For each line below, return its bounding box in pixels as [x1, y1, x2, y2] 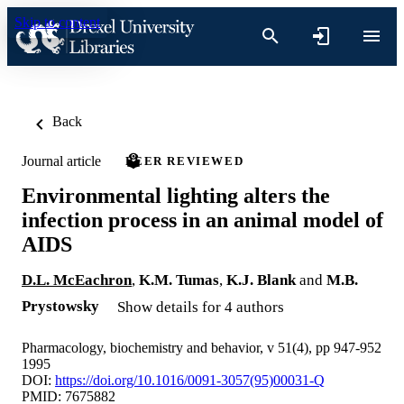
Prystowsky [22, 297, 99, 315]
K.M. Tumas [139, 271, 219, 289]
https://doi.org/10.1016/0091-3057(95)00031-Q [55, 372, 325, 388]
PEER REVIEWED [125, 154, 244, 168]
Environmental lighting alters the [22, 183, 330, 207]
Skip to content [14, 14, 100, 30]
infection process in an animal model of [22, 207, 383, 232]
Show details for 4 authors [117, 298, 284, 316]
